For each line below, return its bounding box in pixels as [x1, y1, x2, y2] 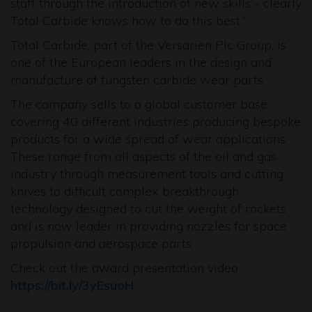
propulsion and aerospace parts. [10, 235, 194, 251]
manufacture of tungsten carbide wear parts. [10, 72, 265, 88]
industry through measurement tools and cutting [10, 166, 283, 182]
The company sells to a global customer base [10, 96, 267, 112]
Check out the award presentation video [10, 260, 238, 276]
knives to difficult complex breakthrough [10, 183, 239, 199]
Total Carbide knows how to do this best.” [10, 13, 246, 29]
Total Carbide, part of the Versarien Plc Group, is [10, 37, 286, 53]
